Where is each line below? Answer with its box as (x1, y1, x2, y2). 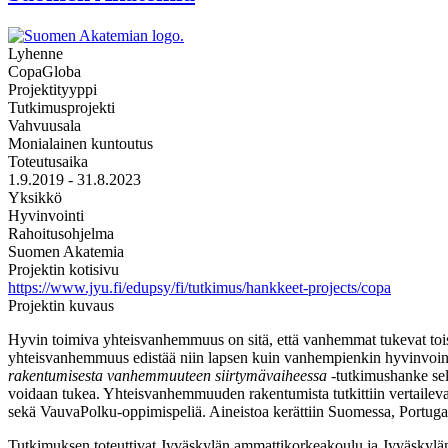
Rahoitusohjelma (8, 224, 114, 242)
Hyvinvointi (8, 206, 84, 224)
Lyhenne (8, 44, 63, 62)
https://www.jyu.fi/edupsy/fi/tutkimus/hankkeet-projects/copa (8, 278, 391, 296)
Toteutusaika (8, 152, 88, 170)
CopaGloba (8, 62, 81, 80)
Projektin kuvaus (8, 296, 114, 314)
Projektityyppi (8, 80, 97, 98)
